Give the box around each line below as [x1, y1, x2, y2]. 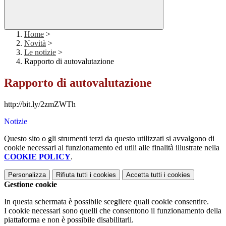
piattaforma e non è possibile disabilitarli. [4, 215, 134, 224]
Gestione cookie [4, 180, 57, 189]
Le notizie [24, 48, 56, 57]
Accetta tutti [126, 171, 162, 179]
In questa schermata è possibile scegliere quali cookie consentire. [4, 197, 209, 206]
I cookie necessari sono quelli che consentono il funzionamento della [4, 206, 221, 215]
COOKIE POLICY [4, 152, 71, 161]
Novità [24, 39, 46, 48]
